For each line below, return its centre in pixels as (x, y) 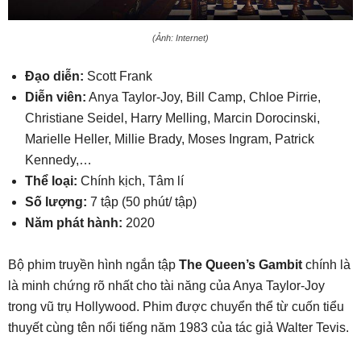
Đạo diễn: (54, 76)
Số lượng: (56, 201)
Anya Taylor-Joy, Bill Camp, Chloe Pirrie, (203, 97)
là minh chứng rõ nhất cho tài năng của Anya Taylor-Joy (166, 285)
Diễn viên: (56, 97)
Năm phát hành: (74, 222)
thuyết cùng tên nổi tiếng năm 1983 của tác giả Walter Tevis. (178, 327)
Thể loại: (51, 180)
